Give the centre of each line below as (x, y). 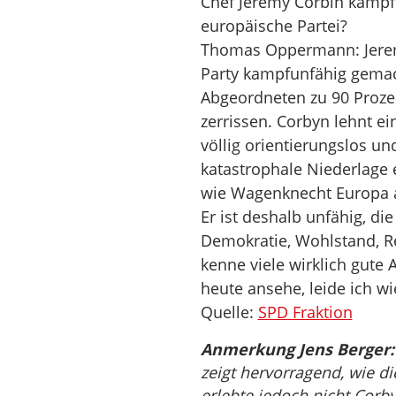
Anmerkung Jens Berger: (297, 349)
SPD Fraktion (305, 312)
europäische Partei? (274, 26)
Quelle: (229, 312)
